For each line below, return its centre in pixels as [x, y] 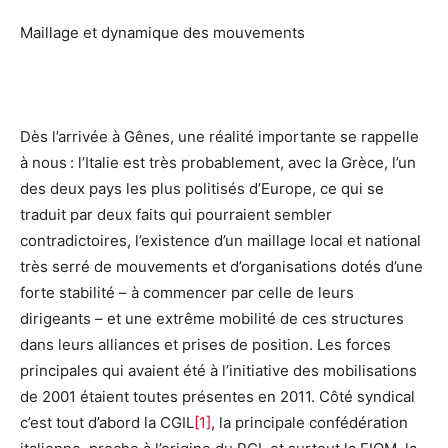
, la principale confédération [309, 423]
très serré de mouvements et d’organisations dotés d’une [221, 267]
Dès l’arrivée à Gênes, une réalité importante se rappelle [219, 137]
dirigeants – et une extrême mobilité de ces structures [212, 319]
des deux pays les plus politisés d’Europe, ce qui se [202, 189]
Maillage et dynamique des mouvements [162, 33]
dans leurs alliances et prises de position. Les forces [205, 345]
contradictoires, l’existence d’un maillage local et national [220, 241]
